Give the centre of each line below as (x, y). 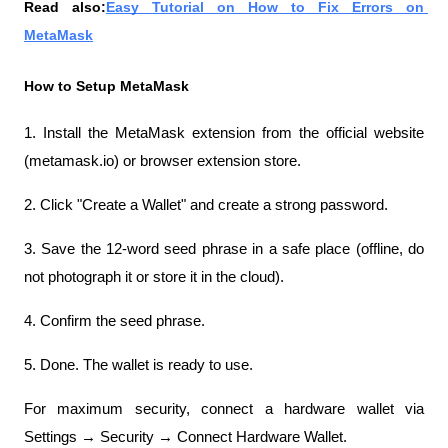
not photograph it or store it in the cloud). (154, 277)
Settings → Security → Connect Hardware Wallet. (185, 437)
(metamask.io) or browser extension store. (162, 161)
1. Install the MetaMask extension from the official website (224, 133)
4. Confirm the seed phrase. (114, 321)
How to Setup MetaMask (106, 86)
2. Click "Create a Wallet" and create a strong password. (206, 205)
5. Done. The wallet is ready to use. (138, 365)
